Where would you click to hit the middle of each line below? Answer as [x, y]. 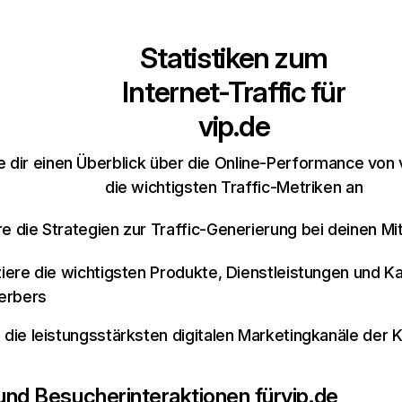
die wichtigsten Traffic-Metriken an [234, 187]
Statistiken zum [234, 58]
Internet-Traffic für [234, 92]
